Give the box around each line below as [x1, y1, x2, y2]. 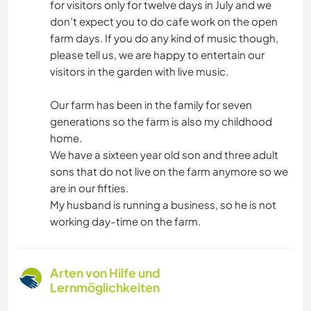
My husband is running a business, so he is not [50, 198, 276, 212]
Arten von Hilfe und [50, 265, 160, 281]
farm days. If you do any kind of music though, [50, 31, 278, 45]
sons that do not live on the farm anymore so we [50, 165, 288, 178]
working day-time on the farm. [50, 215, 201, 228]
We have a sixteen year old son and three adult [50, 148, 278, 162]
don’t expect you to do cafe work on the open [50, 15, 278, 28]
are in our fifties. [50, 181, 128, 195]
